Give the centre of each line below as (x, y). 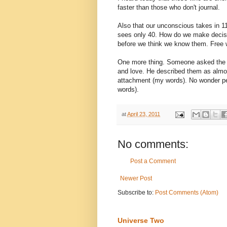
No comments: (153, 144)
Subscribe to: (136, 193)
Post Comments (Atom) (187, 193)
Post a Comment (153, 161)
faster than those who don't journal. (169, 8)
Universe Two (141, 221)
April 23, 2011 (144, 114)
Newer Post (136, 179)
